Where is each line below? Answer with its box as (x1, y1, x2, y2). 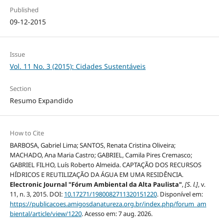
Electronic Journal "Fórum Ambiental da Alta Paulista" (9, 180, 182, 189)
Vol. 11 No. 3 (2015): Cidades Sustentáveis (9, 62, 146, 71)
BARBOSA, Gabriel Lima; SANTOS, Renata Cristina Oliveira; (9, 141, 175, 150)
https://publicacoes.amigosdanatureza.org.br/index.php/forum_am (9, 199, 206, 209)
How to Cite (9, 129, 44, 138)
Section (9, 84, 31, 93)
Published (9, 5, 39, 15)
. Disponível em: (156, 190, 203, 199)
